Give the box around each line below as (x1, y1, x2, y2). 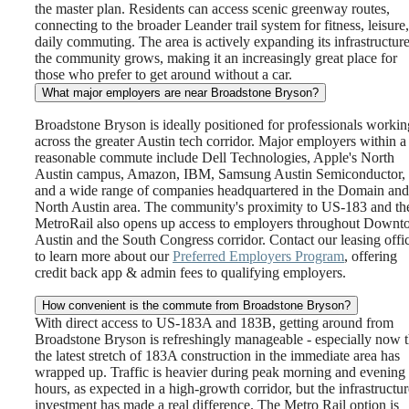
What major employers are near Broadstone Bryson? (42, 86, 319, 100)
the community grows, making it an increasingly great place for (35, 50, 397, 67)
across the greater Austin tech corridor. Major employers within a (35, 133, 406, 150)
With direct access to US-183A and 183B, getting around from (35, 315, 393, 331)
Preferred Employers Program (173, 248, 344, 265)
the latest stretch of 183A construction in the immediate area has (35, 348, 400, 364)
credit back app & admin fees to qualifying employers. (35, 265, 346, 281)
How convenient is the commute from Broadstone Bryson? (42, 299, 351, 313)
